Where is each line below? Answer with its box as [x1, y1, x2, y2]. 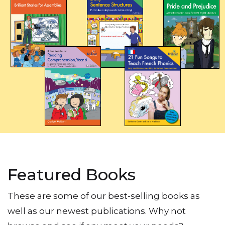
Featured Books [8, 165, 136, 184]
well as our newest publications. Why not [8, 205, 186, 216]
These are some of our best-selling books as [8, 190, 200, 201]
